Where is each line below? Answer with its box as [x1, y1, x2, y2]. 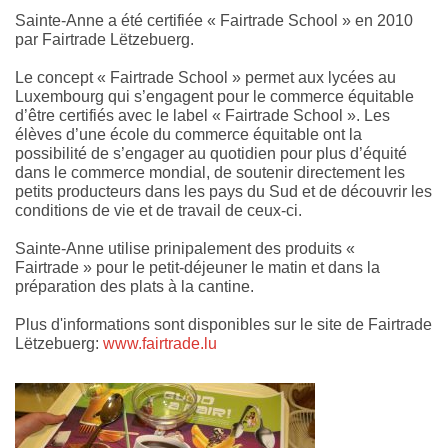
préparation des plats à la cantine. [15, 278, 254, 296]
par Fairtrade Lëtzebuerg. [15, 31, 194, 49]
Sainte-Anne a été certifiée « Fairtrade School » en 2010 [15, 12, 413, 30]
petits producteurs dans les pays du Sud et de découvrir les [15, 183, 432, 201]
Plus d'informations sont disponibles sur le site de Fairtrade [15, 316, 432, 334]
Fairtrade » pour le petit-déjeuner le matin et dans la [15, 259, 380, 277]
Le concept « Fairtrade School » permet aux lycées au [15, 69, 396, 87]
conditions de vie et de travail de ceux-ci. [15, 202, 302, 220]
